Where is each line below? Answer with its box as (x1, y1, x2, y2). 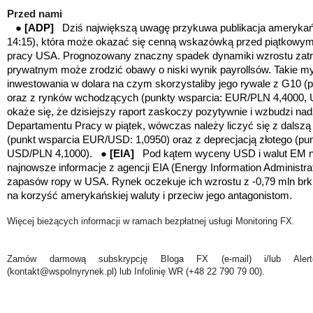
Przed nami (7, 8, 62, 20)
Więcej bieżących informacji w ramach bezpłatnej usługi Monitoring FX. (7, 215, 295, 226)
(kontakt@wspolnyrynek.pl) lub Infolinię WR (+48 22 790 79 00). (7, 265, 265, 277)
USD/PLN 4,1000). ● (7, 147, 110, 159)
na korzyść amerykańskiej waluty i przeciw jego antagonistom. (7, 189, 295, 201)
